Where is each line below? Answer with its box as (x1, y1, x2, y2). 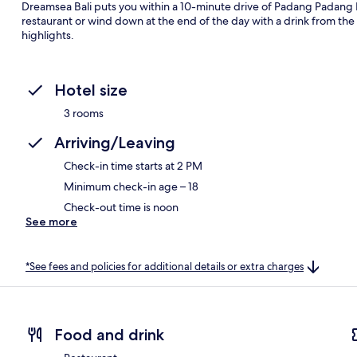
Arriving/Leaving (54, 132, 175, 152)
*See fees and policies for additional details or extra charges (25, 259, 304, 273)
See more (25, 214, 77, 229)
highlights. (21, 27, 74, 42)
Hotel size (54, 80, 127, 100)
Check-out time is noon (64, 199, 178, 214)
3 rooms (64, 105, 104, 120)
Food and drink (54, 325, 164, 345)
